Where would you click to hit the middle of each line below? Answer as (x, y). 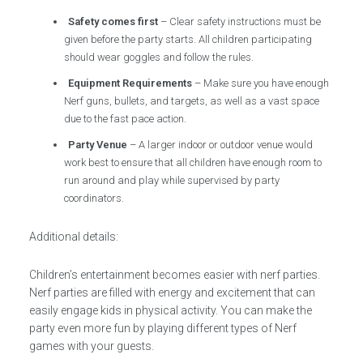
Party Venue (98, 144)
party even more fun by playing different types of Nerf (162, 328)
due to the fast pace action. (126, 118)
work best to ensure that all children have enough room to (193, 162)
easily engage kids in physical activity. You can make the (170, 310)
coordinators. (94, 198)
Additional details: (73, 236)
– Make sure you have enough (261, 83)
